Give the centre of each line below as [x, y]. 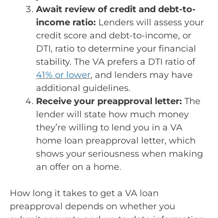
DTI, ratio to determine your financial [116, 48]
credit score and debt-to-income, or [114, 35]
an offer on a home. [79, 167]
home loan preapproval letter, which [116, 140]
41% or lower [63, 75]
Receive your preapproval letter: [110, 101]
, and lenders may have [142, 75]
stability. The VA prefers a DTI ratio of [116, 62]
